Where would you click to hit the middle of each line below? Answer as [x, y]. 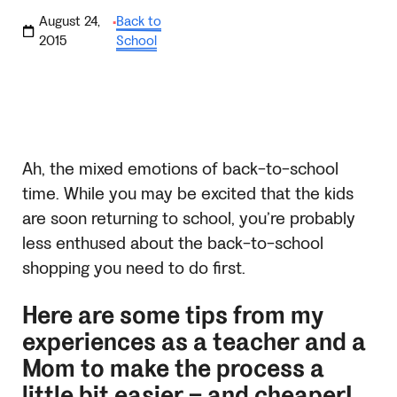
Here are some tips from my [173, 315]
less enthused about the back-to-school [173, 243]
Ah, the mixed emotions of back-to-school [180, 169]
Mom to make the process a [173, 368]
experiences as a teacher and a [194, 342]
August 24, [70, 20]
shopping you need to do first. [134, 268]
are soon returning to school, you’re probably [189, 218]
